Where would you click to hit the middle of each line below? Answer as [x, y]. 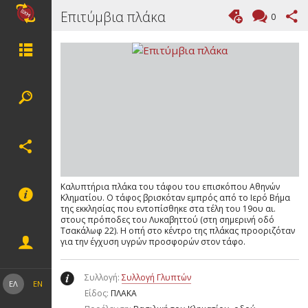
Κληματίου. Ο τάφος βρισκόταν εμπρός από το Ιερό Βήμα [176, 197]
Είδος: [97, 294]
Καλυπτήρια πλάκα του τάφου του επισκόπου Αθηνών [170, 186]
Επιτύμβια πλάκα [113, 16]
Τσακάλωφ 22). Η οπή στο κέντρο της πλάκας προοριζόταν [178, 230]
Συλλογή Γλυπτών [156, 278]
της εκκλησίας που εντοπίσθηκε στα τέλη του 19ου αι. [168, 208]
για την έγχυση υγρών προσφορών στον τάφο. [153, 241]
